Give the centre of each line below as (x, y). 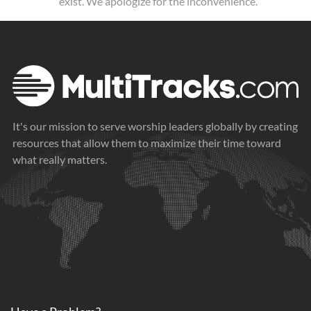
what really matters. (60, 160)
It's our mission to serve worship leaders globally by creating (155, 126)
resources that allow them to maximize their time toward (147, 143)
